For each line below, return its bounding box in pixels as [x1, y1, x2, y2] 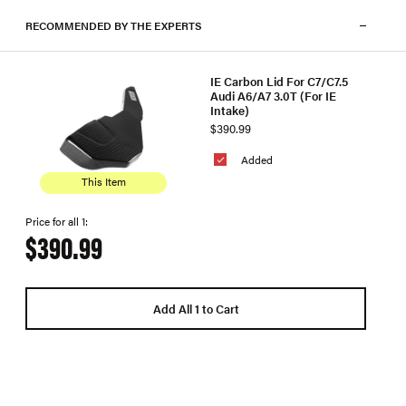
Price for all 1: [25, 213, 88, 229]
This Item [81, 173, 126, 189]
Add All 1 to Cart [152, 299, 239, 317]
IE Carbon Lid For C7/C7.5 [210, 72, 348, 90]
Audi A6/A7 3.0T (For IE [210, 86, 336, 104]
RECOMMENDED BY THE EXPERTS [25, 17, 202, 34]
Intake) [210, 101, 249, 119]
